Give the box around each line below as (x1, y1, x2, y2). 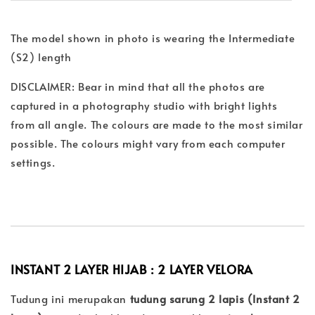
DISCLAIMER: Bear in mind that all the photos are (11, 78, 265, 94)
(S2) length (11, 49, 72, 64)
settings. (11, 154, 56, 169)
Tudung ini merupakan (11, 290, 130, 306)
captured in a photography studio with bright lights (11, 97, 278, 112)
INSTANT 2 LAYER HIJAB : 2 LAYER (11, 260, 207, 278)
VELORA (207, 260, 253, 278)
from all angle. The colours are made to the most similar (11, 116, 303, 131)
